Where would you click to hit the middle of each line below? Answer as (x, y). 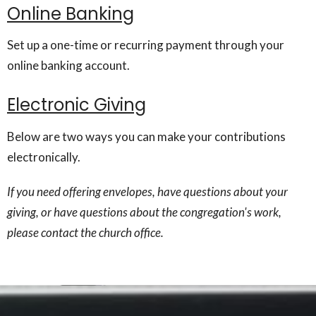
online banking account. (68, 65)
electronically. (44, 157)
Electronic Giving (77, 105)
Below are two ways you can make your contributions (146, 136)
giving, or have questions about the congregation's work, (144, 212)
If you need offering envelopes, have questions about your (147, 191)
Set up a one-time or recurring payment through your (146, 45)
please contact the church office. (85, 232)
